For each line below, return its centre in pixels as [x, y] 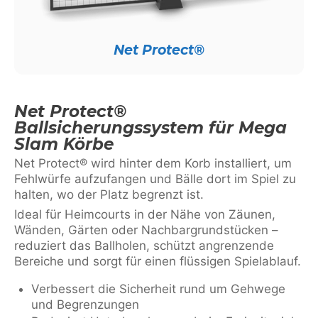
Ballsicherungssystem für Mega [150, 128]
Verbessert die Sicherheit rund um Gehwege [158, 289]
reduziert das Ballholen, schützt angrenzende [144, 246]
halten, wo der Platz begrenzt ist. [109, 194]
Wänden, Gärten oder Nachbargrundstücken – [146, 230]
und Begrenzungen [85, 305]
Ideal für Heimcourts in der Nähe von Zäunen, [145, 214]
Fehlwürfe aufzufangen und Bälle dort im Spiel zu [155, 179]
